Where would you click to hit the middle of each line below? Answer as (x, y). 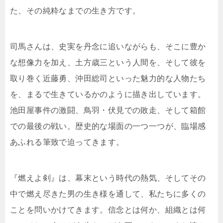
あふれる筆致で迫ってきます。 (67, 142)
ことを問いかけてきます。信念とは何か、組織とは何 (108, 210)
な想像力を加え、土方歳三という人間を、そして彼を (108, 63)
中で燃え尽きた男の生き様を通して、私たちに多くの (108, 194)
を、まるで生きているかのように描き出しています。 (108, 95)
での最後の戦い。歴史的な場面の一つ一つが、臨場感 (108, 126)
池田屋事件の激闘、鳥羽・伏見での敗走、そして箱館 (108, 111)
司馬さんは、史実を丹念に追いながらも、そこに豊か (108, 47)
